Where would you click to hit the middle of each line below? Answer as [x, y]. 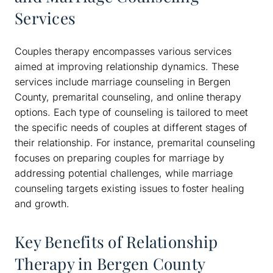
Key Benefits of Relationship [116, 241]
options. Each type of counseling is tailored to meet [131, 112]
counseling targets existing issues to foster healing [129, 188]
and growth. [42, 203]
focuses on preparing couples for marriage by [119, 158]
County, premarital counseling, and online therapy [128, 97]
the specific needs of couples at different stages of [131, 127]
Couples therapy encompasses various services [123, 51]
